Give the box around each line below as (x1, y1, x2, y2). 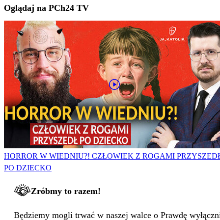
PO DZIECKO (4, 164, 52, 172)
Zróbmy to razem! (31, 186, 101, 196)
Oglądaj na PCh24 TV (4, 3, 89, 13)
